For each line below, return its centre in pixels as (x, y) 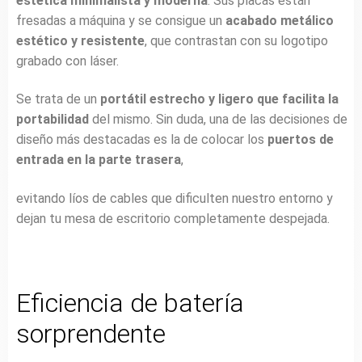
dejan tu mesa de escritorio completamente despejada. (173, 218)
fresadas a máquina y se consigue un (121, 20)
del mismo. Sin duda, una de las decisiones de (218, 120)
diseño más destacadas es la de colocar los (142, 140)
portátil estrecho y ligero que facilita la (219, 99)
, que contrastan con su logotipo (236, 40)
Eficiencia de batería (130, 303)
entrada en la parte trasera (99, 160)
